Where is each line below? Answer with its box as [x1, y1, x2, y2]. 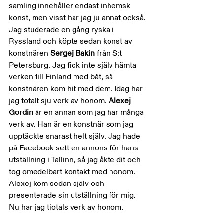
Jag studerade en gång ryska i [9, 25, 116, 35]
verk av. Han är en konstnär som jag [9, 119, 135, 129]
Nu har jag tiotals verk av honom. [9, 202, 123, 212]
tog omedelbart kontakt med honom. [9, 167, 137, 177]
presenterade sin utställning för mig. [9, 190, 138, 200]
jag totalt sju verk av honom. [9, 96, 109, 106]
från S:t [97, 48, 124, 58]
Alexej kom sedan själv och [9, 179, 106, 188]
